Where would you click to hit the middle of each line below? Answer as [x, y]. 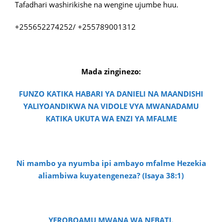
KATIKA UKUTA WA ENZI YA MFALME [111, 118]
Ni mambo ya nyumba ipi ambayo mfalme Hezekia [111, 163]
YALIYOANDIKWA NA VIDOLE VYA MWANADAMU [111, 106]
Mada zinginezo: [111, 71]
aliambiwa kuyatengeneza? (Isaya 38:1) [111, 175]
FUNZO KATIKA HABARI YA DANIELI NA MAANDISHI [111, 94]
